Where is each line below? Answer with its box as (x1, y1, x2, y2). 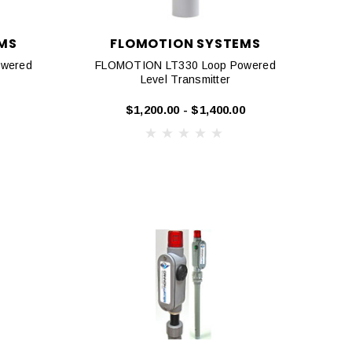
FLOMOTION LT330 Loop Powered (95, 59, 276, 72)
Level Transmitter (140, 73, 231, 86)
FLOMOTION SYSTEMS (110, 35, 261, 53)
